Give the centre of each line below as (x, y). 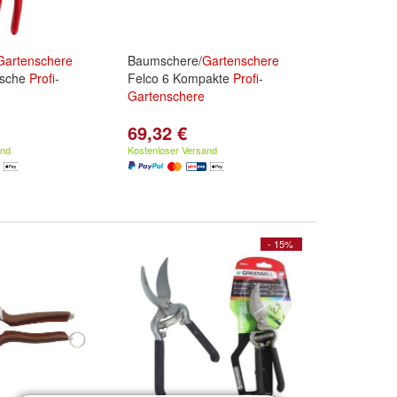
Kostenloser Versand (172, 150)
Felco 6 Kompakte (180, 78)
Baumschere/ (165, 60)
